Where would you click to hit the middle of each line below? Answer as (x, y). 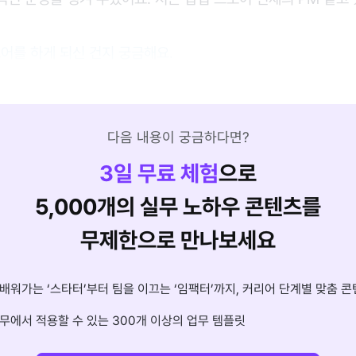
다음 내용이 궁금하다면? (178, 137)
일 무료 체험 (166, 174)
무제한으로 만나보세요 (178, 241)
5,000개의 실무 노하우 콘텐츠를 (178, 207)
